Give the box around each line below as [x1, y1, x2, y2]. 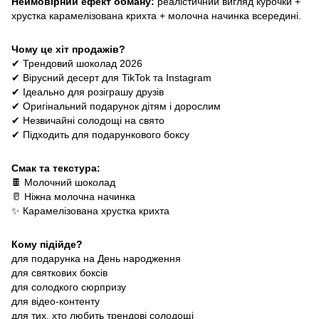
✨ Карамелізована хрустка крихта [11, 205, 169, 217]
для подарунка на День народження [11, 253, 181, 265]
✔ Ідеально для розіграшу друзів [11, 86, 164, 98]
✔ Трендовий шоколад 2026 [11, 58, 142, 70]
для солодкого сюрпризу [11, 281, 126, 293]
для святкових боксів [11, 267, 108, 279]
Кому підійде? [11, 239, 83, 251]
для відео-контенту [11, 296, 100, 308]
